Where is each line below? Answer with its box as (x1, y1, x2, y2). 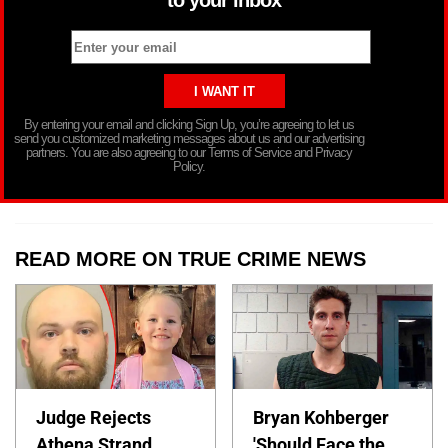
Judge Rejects (36, 407, 151, 429)
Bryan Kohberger (253, 407, 390, 429)
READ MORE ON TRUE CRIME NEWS (15, 248, 366, 271)
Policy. (173, 159, 205, 175)
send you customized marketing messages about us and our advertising (14, 131, 364, 147)
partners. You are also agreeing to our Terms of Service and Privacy (26, 145, 352, 161)
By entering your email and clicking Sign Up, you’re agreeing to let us (24, 117, 354, 133)
